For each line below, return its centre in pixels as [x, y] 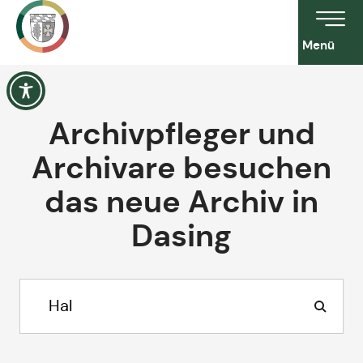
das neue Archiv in [181, 202]
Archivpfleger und [181, 134]
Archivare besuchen [181, 168]
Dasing [181, 236]
